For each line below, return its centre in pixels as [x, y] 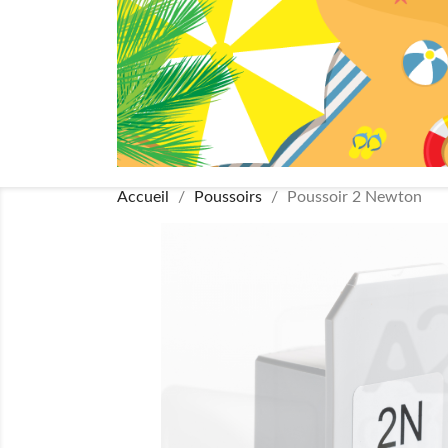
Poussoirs [228, 197]
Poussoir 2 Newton [354, 197]
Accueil [143, 197]
